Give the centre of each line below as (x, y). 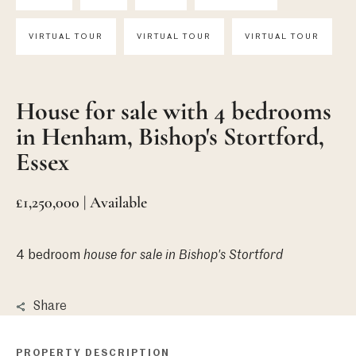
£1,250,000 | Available (81, 202)
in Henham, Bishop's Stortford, (170, 136)
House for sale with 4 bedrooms (173, 110)
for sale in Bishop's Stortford (201, 255)
